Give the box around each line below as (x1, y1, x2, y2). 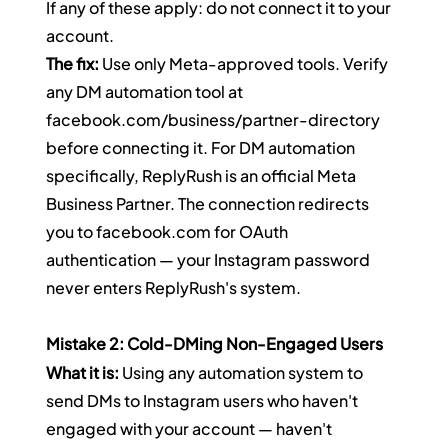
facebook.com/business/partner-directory (46, 109, 381, 131)
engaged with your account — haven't (46, 418, 336, 440)
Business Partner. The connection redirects (46, 193, 373, 215)
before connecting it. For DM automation (46, 137, 359, 159)
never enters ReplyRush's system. (46, 277, 302, 299)
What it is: (46, 362, 120, 384)
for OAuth (211, 221, 292, 243)
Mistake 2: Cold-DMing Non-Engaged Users (46, 333, 384, 355)
